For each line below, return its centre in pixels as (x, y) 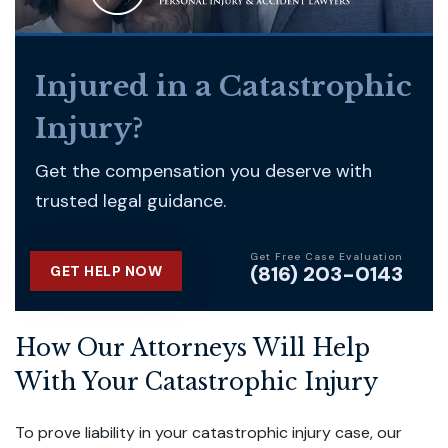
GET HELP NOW (106, 271)
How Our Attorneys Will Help (192, 348)
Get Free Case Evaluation (326, 256)
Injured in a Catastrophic (223, 86)
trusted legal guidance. (130, 201)
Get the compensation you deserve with (203, 171)
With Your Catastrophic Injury (196, 382)
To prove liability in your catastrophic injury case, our (208, 432)
